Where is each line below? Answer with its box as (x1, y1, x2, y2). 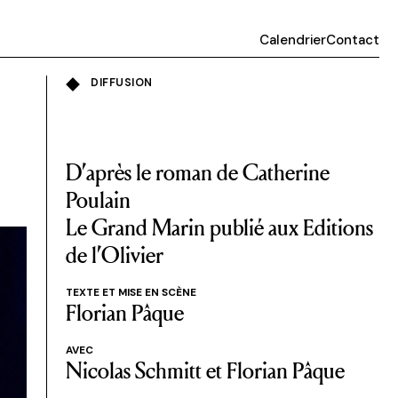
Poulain (65, 182, 131, 215)
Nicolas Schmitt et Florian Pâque (65, 353, 345, 386)
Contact (325, 30, 379, 49)
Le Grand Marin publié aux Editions (65, 210, 373, 243)
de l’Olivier (65, 237, 163, 270)
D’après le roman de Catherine (65, 155, 330, 187)
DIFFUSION (91, 76, 153, 91)
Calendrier (259, 30, 326, 49)
